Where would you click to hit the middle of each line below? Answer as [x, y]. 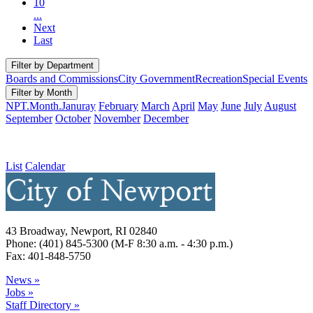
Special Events [275, 78]
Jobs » [20, 293]
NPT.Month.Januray [51, 105]
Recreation [219, 78]
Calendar [45, 166]
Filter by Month [42, 92]
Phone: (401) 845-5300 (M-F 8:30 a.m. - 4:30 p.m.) [119, 244]
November [117, 118]
